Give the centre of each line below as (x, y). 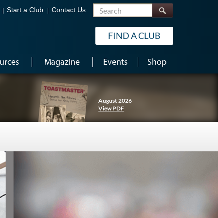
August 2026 (115, 100)
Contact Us (69, 10)
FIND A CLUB (134, 36)
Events (115, 62)
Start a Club (25, 10)
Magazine (62, 62)
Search (163, 8)
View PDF (111, 108)
